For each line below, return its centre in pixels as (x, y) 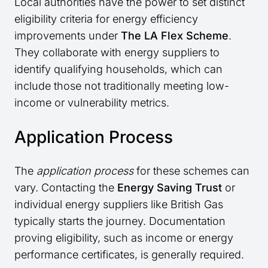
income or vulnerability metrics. (92, 103)
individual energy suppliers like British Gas (119, 205)
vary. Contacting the (66, 188)
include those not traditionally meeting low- (122, 86)
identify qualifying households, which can (118, 69)
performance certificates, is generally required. (129, 255)
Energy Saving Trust (170, 188)
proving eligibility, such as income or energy (124, 238)
